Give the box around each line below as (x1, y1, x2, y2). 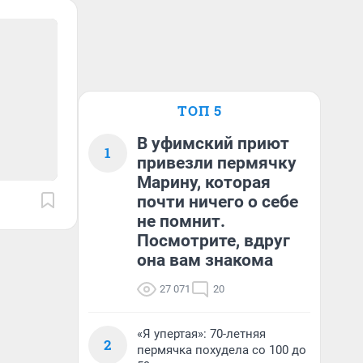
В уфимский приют (137, 134, 289, 153)
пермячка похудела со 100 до (137, 343, 306, 357)
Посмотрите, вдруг (137, 231, 290, 250)
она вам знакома (137, 250, 273, 270)
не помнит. (137, 211, 225, 231)
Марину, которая (137, 173, 271, 192)
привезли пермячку (137, 153, 297, 173)
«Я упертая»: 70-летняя (137, 327, 266, 341)
